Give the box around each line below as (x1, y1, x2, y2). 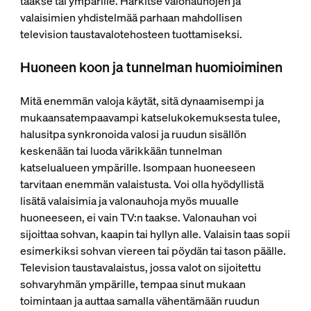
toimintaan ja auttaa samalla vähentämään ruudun (19, 292, 260, 308)
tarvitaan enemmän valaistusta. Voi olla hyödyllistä (19, 176, 264, 192)
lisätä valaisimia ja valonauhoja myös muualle (19, 192, 239, 208)
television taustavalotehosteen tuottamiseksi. (19, 26, 244, 42)
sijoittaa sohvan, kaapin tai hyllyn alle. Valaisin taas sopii (19, 226, 290, 242)
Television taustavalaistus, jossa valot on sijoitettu (19, 259, 261, 275)
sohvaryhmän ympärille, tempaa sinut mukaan (19, 276, 246, 292)
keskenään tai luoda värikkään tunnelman (19, 142, 222, 158)
